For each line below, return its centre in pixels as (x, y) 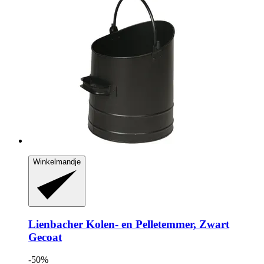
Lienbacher (56, 224)
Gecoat (45, 237)
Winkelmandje (57, 161)
